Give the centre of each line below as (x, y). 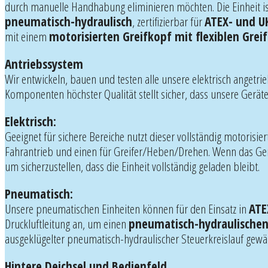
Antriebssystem (44, 64)
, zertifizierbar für (168, 21)
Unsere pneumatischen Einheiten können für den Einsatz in (127, 208)
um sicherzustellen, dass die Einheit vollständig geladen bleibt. (132, 166)
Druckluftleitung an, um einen (67, 223)
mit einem (27, 36)
